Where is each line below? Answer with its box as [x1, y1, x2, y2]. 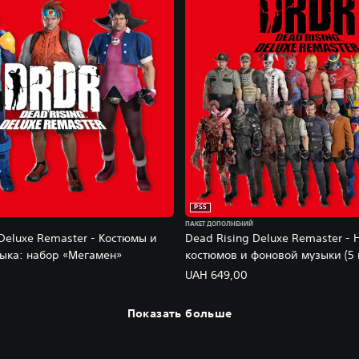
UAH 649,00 [185, 268, 248, 283]
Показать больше [127, 305, 232, 321]
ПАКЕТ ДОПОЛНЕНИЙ [185, 220, 253, 230]
